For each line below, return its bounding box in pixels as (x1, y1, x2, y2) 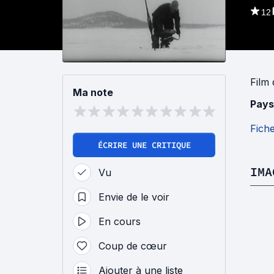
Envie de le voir (98, 191, 169, 203)
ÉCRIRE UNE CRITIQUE (97, 139, 191, 150)
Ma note (73, 86, 113, 98)
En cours (98, 215, 141, 228)
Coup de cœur (98, 240, 167, 252)
